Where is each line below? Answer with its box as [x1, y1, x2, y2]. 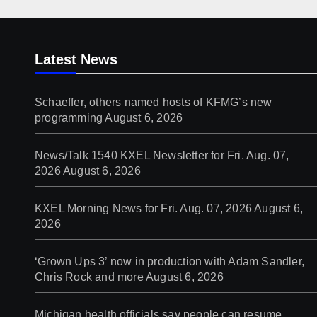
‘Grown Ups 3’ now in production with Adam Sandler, [35, 255, 305, 267]
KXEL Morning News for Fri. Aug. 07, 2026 [35, 202, 252, 214]
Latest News [35, 51, 117, 67]
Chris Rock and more [35, 270, 144, 283]
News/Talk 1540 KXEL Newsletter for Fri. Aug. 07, [35, 149, 289, 161]
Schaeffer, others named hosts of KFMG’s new [35, 96, 272, 108]
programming [35, 111, 103, 124]
